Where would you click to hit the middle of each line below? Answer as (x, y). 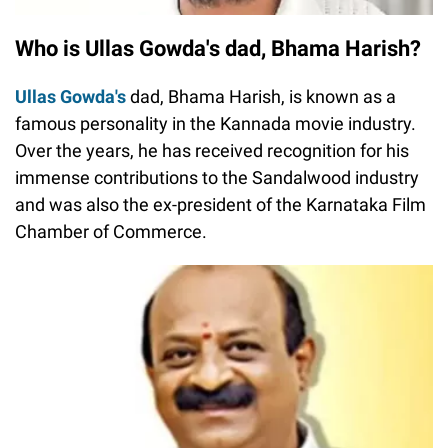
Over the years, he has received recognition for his (212, 151)
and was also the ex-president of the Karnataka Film (220, 205)
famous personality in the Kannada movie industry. (215, 124)
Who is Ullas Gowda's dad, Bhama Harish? (218, 49)
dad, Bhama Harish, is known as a (261, 97)
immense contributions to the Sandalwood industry (217, 178)
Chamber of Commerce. (111, 232)
